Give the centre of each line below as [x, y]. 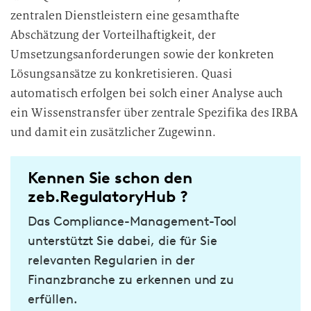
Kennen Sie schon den [110, 178]
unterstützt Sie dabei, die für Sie [123, 241]
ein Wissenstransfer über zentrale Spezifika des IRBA [154, 113]
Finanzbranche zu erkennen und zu [131, 280]
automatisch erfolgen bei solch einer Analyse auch [147, 93]
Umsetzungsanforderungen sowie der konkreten [142, 54]
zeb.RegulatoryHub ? [108, 196]
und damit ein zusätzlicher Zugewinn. [114, 132]
